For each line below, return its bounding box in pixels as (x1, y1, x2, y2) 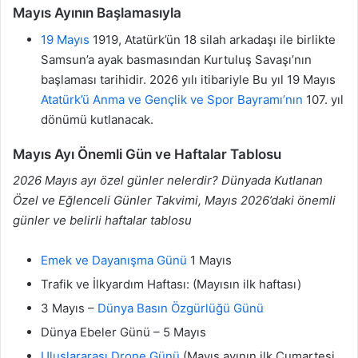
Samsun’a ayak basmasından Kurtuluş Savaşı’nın (41, 51, 312, 67)
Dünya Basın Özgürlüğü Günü (97, 300, 264, 316)
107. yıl (303, 91, 344, 107)
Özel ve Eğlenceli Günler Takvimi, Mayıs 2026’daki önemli (13, 193, 336, 209)
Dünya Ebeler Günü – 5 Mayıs (41, 324, 206, 340)
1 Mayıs (187, 253, 232, 268)
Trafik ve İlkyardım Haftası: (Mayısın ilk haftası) (41, 276, 301, 292)
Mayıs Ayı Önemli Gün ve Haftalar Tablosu (13, 145, 281, 162)
